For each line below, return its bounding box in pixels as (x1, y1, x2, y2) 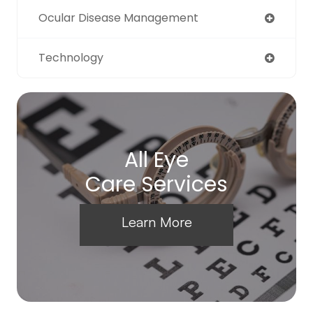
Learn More (121, 213, 192, 231)
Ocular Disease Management (38, 10, 198, 27)
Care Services (85, 170, 228, 200)
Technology (38, 50, 103, 66)
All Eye (124, 145, 189, 175)
